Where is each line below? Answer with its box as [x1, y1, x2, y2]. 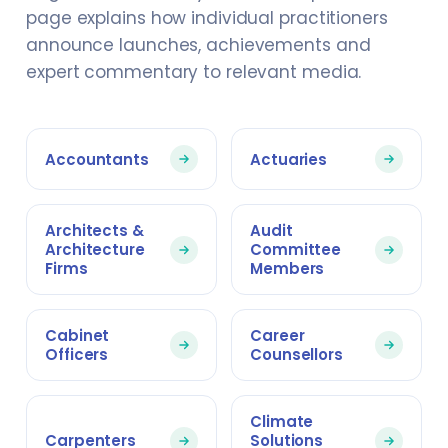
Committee [250, 239, 342, 260]
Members [250, 258, 325, 279]
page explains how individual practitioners [26, 6, 388, 30]
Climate [250, 411, 314, 432]
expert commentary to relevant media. [26, 60, 362, 84]
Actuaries [250, 148, 328, 170]
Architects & [45, 220, 144, 241]
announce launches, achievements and [26, 33, 371, 57]
